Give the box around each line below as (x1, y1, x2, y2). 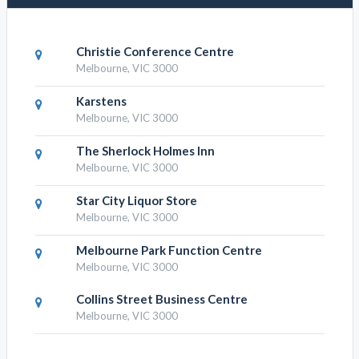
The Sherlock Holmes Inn (75, 143, 215, 159)
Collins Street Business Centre (75, 292, 248, 307)
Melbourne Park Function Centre (75, 243, 262, 258)
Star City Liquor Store (75, 193, 197, 208)
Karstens (75, 94, 127, 109)
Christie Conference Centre (75, 44, 234, 59)
